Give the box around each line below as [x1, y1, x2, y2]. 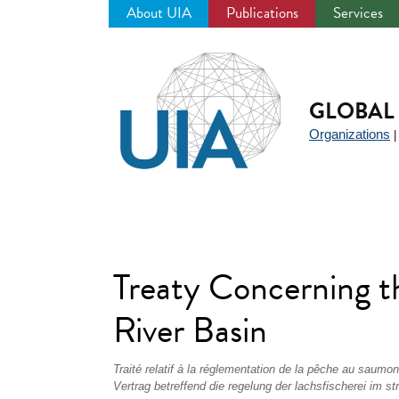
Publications [226, 2, 298, 24]
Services [333, 2, 383, 24]
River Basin [113, 304, 267, 356]
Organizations [309, 126, 390, 142]
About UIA [126, 2, 191, 24]
